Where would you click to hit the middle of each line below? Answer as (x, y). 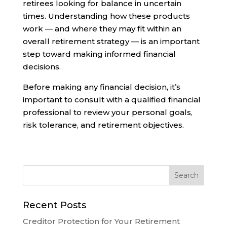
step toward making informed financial (99, 54)
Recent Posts (54, 205)
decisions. (42, 67)
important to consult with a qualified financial (111, 100)
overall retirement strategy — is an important (111, 42)
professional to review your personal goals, (107, 112)
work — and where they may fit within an (102, 29)
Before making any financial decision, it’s (101, 87)
